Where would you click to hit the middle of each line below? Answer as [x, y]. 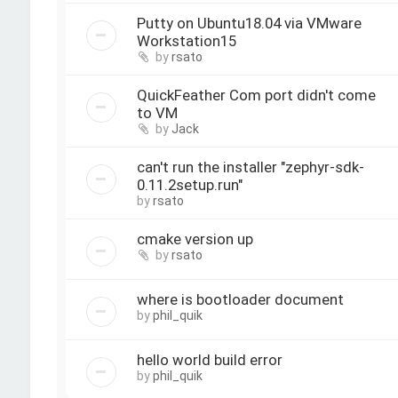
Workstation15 [186, 41]
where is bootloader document [240, 299]
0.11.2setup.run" [189, 185]
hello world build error [209, 360]
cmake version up [195, 239]
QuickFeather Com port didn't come [256, 95]
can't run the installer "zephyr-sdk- [250, 167]
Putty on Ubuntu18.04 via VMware [249, 23]
